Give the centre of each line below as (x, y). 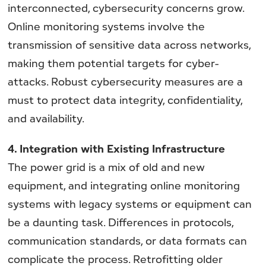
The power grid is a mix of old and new (107, 167)
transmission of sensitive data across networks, (129, 45)
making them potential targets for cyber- (113, 63)
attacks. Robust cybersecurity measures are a (126, 82)
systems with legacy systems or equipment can (130, 203)
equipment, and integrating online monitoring (124, 185)
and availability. (46, 118)
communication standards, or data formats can (128, 240)
